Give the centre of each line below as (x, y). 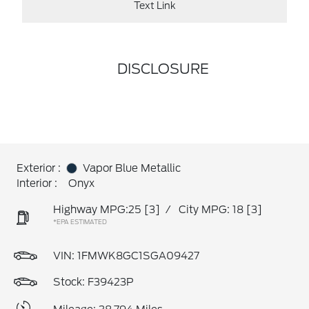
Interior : (37, 183)
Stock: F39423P (93, 282)
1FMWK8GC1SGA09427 (138, 256)
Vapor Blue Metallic (132, 168)
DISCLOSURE (163, 69)
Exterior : (39, 168)
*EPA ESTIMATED (80, 222)
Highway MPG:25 (97, 210)
